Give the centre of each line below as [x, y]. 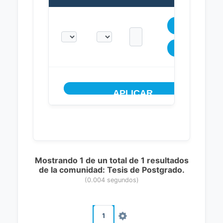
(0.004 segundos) [111, 180]
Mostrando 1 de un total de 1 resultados [111, 160]
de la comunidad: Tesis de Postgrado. [111, 170]
